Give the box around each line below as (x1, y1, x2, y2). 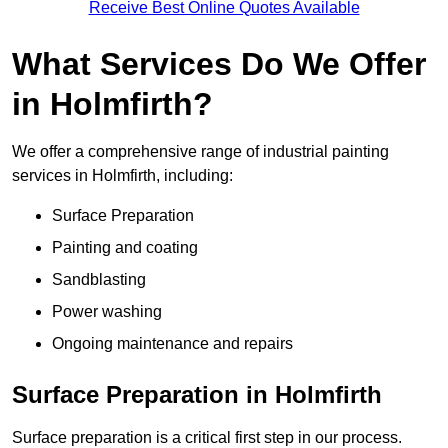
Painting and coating (52, 238, 198, 256)
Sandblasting (52, 270, 146, 288)
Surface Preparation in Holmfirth (12, 380, 382, 408)
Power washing (52, 302, 162, 320)
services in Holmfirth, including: (12, 166, 233, 184)
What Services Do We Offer (12, 45, 426, 82)
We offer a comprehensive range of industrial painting (12, 142, 389, 160)
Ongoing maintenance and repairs (52, 334, 293, 352)
